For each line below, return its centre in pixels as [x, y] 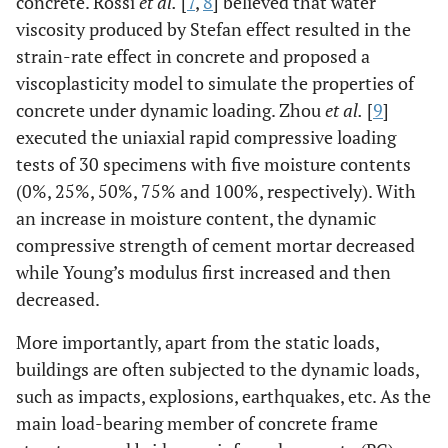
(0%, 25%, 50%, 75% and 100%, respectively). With [216, 191]
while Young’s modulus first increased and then [203, 272]
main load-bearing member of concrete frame [197, 423]
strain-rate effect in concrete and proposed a [193, 56]
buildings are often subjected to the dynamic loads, [217, 369]
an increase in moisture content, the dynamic [196, 218]
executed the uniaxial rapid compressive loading [206, 137]
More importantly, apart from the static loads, [197, 342]
